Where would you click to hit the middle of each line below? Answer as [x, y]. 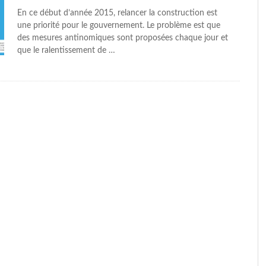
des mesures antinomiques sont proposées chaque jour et [123, 38]
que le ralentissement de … [66, 51]
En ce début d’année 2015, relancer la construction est [117, 13]
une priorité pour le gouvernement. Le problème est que [119, 26]
